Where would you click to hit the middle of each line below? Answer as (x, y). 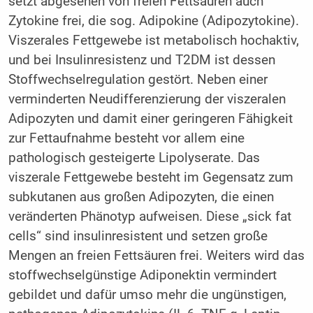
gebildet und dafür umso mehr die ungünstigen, (147, 295)
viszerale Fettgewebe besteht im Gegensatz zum (151, 178)
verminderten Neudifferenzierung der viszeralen (147, 100)
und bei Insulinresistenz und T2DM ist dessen (141, 60)
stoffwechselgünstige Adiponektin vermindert (142, 276)
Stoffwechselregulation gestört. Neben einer (138, 80)
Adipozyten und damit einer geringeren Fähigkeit (150, 119)
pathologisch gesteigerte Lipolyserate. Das (134, 158)
